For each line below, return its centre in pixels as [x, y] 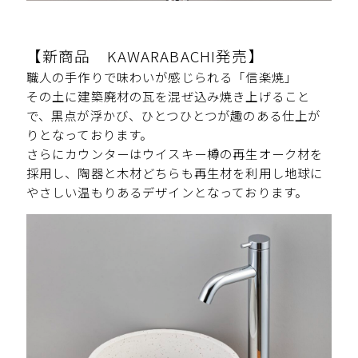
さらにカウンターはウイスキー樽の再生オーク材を [175, 154]
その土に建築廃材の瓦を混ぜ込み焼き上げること [168, 96]
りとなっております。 [89, 135]
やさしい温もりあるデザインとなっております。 [167, 192]
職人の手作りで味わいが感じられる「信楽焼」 [161, 77]
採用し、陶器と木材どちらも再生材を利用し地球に [175, 173]
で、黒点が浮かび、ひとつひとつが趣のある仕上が [173, 115]
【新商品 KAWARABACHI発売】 [145, 56]
